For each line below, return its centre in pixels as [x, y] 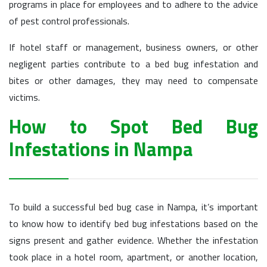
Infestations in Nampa [101, 149]
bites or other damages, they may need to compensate [133, 80]
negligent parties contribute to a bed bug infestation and [133, 64]
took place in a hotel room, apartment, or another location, [133, 257]
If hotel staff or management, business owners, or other [133, 47]
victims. [24, 97]
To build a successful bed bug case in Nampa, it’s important [133, 207]
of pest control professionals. [69, 21]
